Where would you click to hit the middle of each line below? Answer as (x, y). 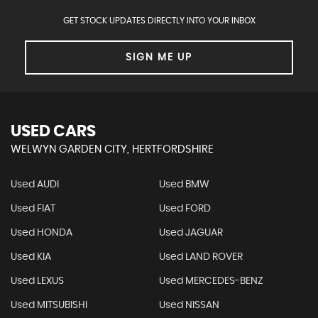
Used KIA (31, 257)
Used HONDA (42, 233)
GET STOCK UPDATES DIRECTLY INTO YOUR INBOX (159, 21)
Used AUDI (35, 185)
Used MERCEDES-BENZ (211, 281)
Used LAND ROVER (201, 257)
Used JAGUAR (191, 233)
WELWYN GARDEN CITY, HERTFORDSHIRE (112, 150)
